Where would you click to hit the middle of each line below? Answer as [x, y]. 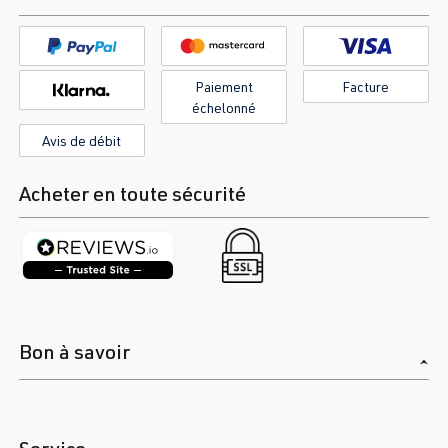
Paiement [223, 87]
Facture [366, 87]
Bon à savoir [74, 352]
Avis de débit [82, 141]
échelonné [223, 108]
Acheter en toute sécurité [132, 194]
